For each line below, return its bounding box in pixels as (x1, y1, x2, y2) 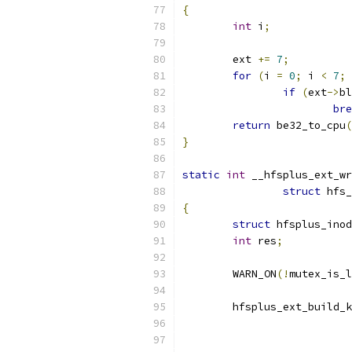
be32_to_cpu (270, 119, 346, 132)
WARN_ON (233, 267, 277, 280)
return (233, 119, 270, 132)
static (182, 168, 220, 181)
